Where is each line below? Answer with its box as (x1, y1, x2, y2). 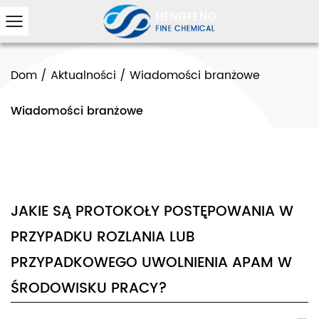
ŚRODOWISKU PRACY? (11, 277, 167, 300)
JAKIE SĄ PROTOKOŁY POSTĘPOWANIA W (11, 200, 293, 224)
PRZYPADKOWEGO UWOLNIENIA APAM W (11, 251, 292, 275)
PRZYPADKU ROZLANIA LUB (11, 226, 195, 249)
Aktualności (51, 66, 116, 85)
